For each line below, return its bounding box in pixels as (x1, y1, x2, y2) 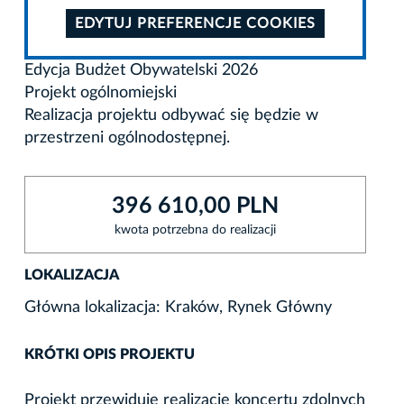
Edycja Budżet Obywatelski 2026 (24, 61, 258, 78)
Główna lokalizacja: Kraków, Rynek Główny (24, 298, 332, 316)
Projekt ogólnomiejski (24, 84, 177, 101)
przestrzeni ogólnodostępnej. (24, 129, 230, 146)
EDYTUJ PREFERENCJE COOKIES (75, 15, 316, 31)
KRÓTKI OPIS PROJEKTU (24, 346, 195, 362)
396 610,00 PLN (112, 194, 279, 217)
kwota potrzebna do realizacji (115, 223, 276, 236)
